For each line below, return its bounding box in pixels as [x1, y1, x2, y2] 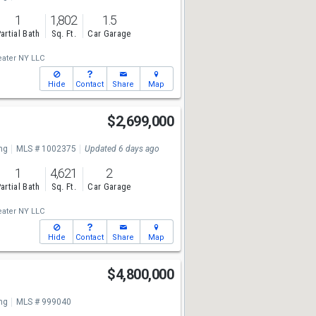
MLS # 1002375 [16, 144, 76, 154]
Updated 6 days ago [84, 144, 159, 154]
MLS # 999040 [16, 297, 71, 307]
